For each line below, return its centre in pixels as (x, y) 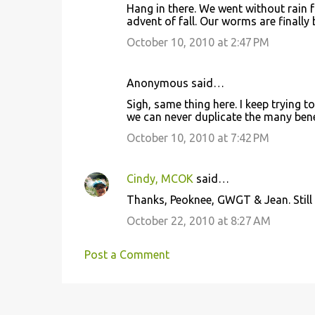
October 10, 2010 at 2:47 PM (198, 42)
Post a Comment (127, 255)
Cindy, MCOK (160, 179)
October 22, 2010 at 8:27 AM (198, 221)
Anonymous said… (175, 83)
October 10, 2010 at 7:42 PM (198, 138)
